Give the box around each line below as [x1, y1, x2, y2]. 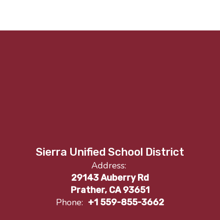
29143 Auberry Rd [71, 172, 149, 183]
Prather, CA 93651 [70, 184, 150, 195]
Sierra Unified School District [36, 145, 184, 159]
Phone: [56, 196, 83, 208]
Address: [91, 159, 126, 171]
